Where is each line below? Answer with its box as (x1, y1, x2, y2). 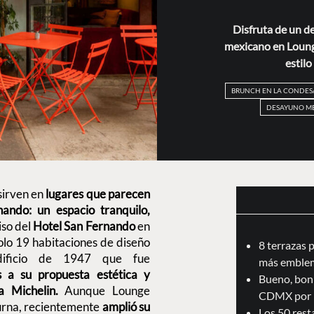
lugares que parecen (43, 186, 150, 201)
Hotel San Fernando (33, 218, 135, 233)
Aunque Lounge (57, 282, 150, 298)
